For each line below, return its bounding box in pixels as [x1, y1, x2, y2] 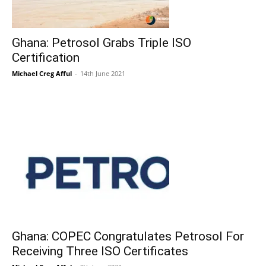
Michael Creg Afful [12, 69, 72, 78]
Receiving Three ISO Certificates [12, 244, 188, 258]
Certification [12, 50, 80, 65]
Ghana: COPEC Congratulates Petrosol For [12, 229, 244, 243]
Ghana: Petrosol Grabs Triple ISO [12, 36, 191, 50]
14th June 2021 [80, 69, 125, 78]
